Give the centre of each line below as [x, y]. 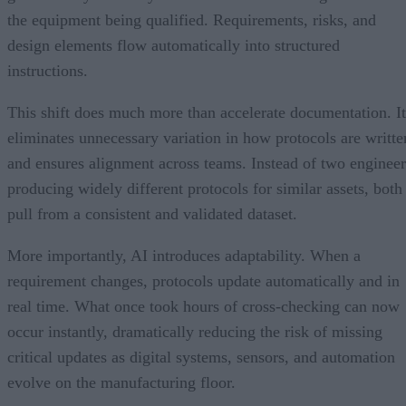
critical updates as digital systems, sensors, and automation [201, 357]
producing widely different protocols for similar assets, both [205, 188]
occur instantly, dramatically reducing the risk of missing [195, 331]
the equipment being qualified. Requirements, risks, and [192, 19]
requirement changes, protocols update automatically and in [203, 280]
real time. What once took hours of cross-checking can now [203, 306]
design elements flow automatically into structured [174, 45]
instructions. [48, 70]
